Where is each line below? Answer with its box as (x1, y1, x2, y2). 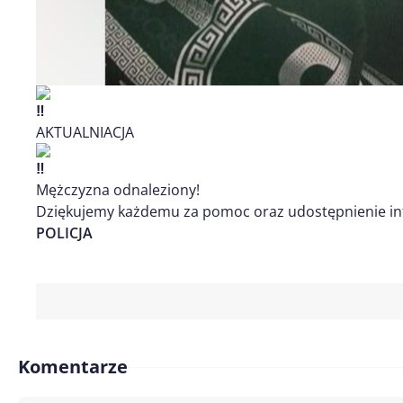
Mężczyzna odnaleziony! (36, 180, 200, 201)
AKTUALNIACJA (36, 122, 134, 143)
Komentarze (18, 354, 128, 380)
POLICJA (36, 223, 93, 244)
